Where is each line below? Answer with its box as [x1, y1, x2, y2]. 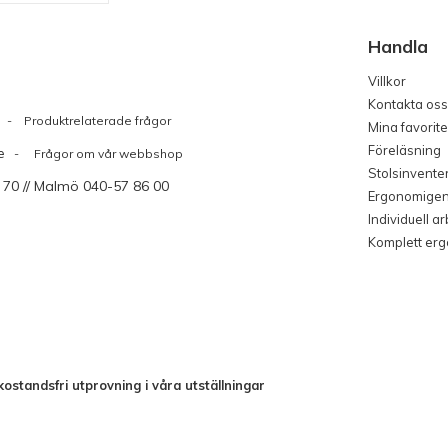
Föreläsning [367, 142, 441, 159]
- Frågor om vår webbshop [5, 146, 183, 162]
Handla [367, 35, 428, 58]
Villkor [367, 73, 406, 90]
